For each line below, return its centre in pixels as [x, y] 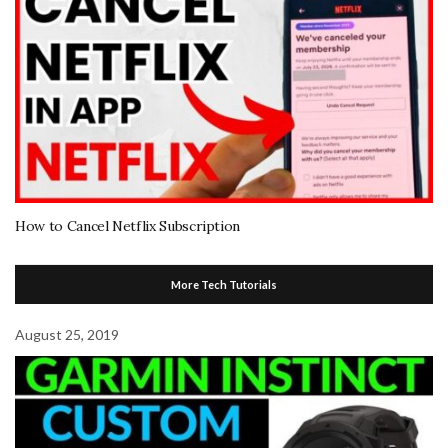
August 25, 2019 [67, 335]
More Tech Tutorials [224, 285]
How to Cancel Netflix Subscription [128, 226]
